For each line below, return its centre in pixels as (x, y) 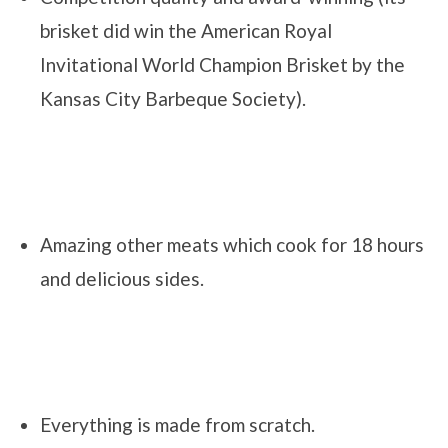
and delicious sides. (122, 278)
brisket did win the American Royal (186, 30)
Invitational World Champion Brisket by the (222, 64)
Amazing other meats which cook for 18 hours (232, 244)
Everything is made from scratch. (179, 424)
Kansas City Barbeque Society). (173, 98)
